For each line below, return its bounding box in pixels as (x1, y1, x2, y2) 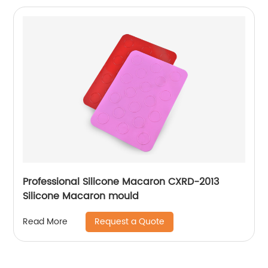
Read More (23, 215, 68, 229)
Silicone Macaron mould (23, 188, 139, 204)
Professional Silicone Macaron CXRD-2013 (23, 173, 220, 190)
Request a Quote (95, 214, 165, 229)
